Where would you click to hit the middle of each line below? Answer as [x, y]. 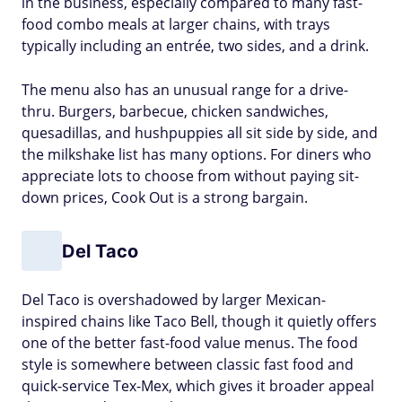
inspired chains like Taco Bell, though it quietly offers [199, 321]
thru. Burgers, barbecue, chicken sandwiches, [175, 111]
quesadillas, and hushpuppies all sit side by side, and [200, 133]
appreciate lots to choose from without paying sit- [190, 176]
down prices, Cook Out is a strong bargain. [165, 197]
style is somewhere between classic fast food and [188, 364]
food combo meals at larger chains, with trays [176, 24]
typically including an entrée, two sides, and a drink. [195, 46]
